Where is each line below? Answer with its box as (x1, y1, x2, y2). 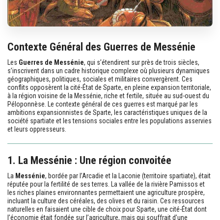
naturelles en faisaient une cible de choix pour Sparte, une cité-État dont (7, 205, 207, 213)
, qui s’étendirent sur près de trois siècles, (84, 58, 199, 66)
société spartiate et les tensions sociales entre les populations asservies (7, 116, 212, 125)
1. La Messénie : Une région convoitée (7, 154, 171, 166)
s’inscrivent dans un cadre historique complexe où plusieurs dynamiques (7, 66, 210, 75)
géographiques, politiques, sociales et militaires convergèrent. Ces (7, 75, 192, 83)
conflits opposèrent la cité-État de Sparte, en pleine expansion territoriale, (7, 83, 211, 91)
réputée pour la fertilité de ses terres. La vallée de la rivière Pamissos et (7, 180, 205, 188)
